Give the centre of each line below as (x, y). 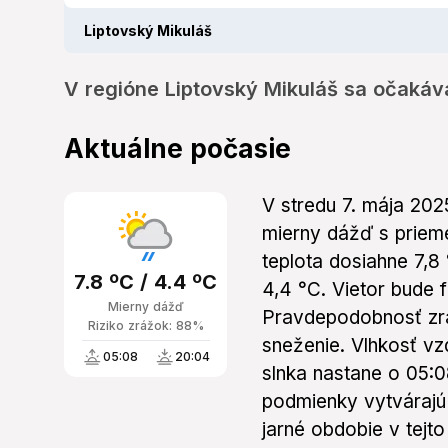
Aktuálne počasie (177, 149)
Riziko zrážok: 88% (145, 326)
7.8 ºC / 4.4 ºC (145, 282)
